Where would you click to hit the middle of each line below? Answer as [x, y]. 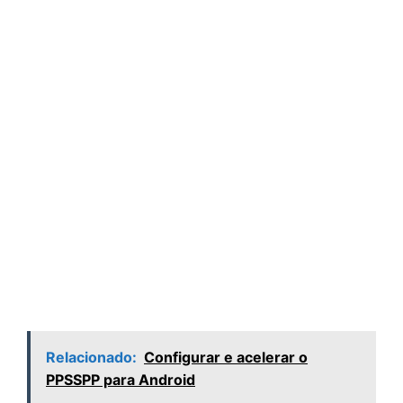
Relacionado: [91, 358]
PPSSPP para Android [121, 380]
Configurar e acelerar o [226, 358]
